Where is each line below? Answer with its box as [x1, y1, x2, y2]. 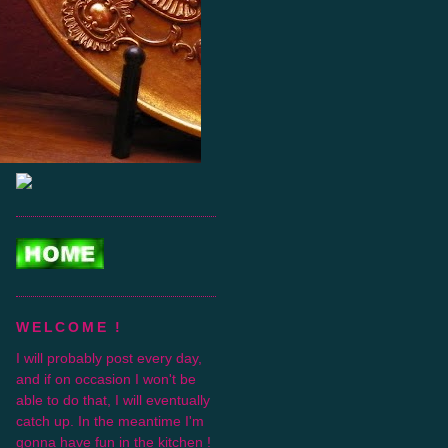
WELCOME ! [16, 319, 124, 335]
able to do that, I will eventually [16, 391, 210, 408]
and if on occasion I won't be [16, 370, 196, 387]
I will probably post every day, [16, 349, 202, 366]
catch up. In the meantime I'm [16, 412, 204, 429]
